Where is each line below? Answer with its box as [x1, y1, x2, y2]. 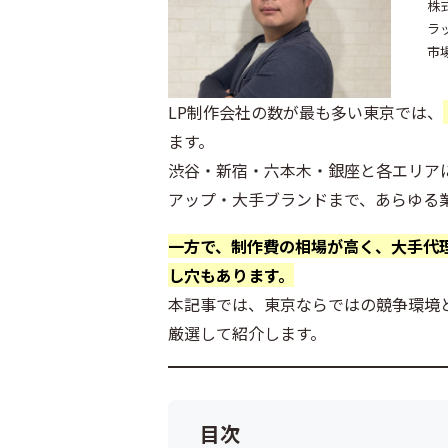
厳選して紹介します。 [168, 320, 326, 345]
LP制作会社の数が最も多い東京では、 [168, 99, 443, 124]
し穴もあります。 [168, 262, 294, 287]
